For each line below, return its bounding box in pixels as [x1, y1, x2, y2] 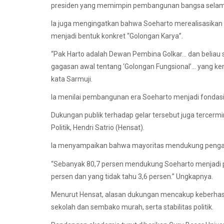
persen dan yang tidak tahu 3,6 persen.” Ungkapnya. [51, 172, 213, 180]
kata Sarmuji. [51, 74, 92, 83]
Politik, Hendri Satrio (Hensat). [51, 123, 144, 132]
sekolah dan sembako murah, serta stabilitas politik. [51, 202, 213, 211]
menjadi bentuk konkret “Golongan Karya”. [51, 31, 183, 40]
